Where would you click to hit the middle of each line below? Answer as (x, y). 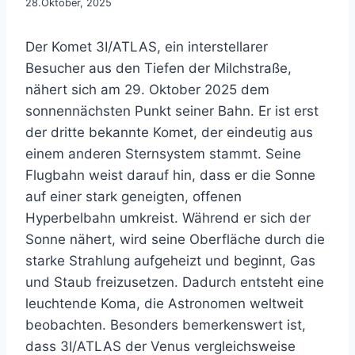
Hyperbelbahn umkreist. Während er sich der (168, 218)
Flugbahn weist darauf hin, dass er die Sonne (170, 175)
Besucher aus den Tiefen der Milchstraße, (158, 68)
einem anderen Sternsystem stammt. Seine (163, 154)
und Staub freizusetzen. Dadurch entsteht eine (175, 282)
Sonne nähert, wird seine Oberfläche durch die (175, 239)
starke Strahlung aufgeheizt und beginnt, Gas (170, 261)
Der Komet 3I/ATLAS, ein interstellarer (147, 47)
